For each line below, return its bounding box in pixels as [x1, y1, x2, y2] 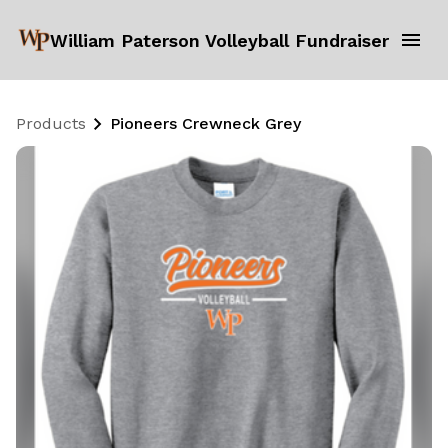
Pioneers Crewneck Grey [110, 114, 301, 133]
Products [16, 114, 86, 133]
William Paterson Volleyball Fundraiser [49, 29, 389, 51]
